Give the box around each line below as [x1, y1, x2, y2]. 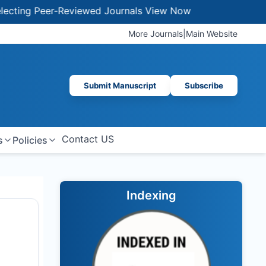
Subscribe [185, 81, 223, 90]
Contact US [61, 133, 114, 145]
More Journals [128, 28, 183, 39]
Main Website [186, 28, 237, 39]
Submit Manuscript [84, 81, 156, 90]
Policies [12, 134, 47, 146]
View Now [103, 5, 149, 17]
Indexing [126, 188, 176, 202]
